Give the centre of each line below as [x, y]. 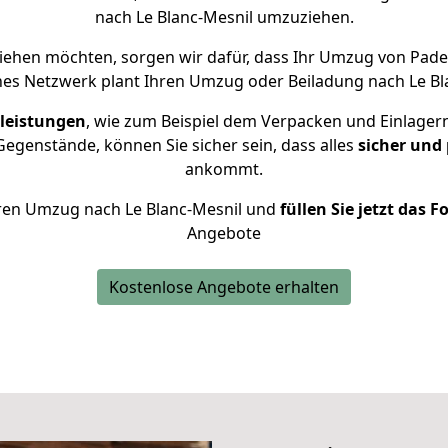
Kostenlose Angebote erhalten [224, 287]
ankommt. [224, 169]
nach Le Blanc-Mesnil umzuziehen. [224, 17]
